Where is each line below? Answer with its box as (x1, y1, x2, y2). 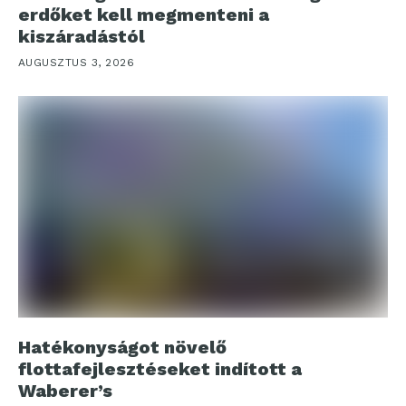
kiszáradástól (18, 24, 145, 47)
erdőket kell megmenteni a (18, 3, 269, 25)
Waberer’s (18, 379, 112, 401)
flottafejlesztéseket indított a (18, 357, 302, 380)
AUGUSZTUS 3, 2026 (18, 55, 135, 69)
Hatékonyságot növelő (18, 335, 227, 358)
